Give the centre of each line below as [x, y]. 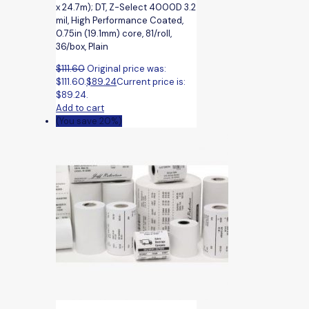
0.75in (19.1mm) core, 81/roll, [114, 33]
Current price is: [151, 81]
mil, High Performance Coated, [120, 20]
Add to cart [80, 108]
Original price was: [127, 68]
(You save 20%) [89, 121]
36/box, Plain [82, 46]
